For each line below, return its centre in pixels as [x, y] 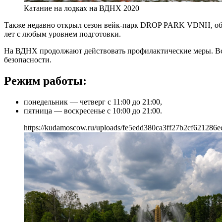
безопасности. [28, 59]
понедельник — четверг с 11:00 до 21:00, [93, 102]
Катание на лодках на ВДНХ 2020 [82, 8]
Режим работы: [45, 81]
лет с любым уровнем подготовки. [62, 34]
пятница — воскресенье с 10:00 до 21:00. [93, 111]
